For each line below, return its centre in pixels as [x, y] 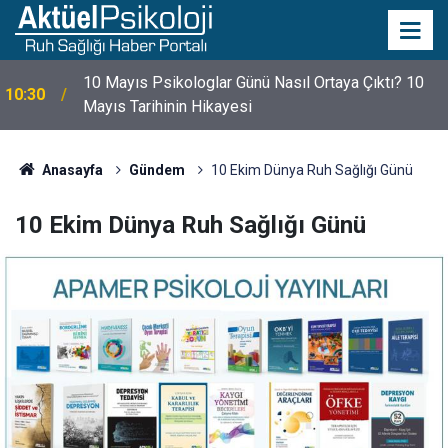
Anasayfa [70, 170]
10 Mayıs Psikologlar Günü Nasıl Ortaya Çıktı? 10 [253, 82]
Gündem [156, 170]
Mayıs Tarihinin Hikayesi [167, 106]
